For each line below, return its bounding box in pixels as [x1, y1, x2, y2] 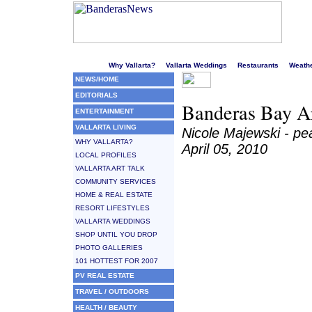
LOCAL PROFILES [75, 151, 136, 159]
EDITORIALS [75, 91, 118, 99]
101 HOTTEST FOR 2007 [75, 257, 158, 265]
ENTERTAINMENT [75, 107, 134, 115]
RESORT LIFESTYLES [75, 204, 150, 212]
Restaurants [237, 61, 279, 69]
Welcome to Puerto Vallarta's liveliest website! [75, 47, 262, 58]
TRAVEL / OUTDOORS [75, 288, 149, 295]
